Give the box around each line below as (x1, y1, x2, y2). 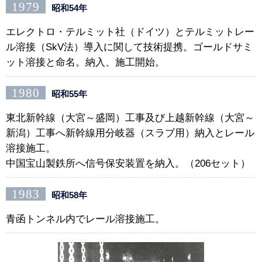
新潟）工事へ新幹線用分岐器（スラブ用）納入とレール (6, 127, 254, 139)
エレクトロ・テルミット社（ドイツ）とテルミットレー (6, 26, 254, 38)
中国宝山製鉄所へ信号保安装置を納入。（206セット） (6, 158, 250, 170)
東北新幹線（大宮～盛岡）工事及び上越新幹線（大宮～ (6, 112, 254, 124)
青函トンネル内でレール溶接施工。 (6, 213, 165, 225)
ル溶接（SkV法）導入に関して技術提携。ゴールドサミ (6, 42, 253, 53)
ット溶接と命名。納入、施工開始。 (6, 57, 165, 68)
